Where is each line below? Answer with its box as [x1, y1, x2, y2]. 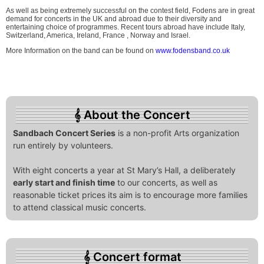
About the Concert [84, 108, 190, 123]
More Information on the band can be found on [6, 47, 156, 55]
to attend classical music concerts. [13, 202, 146, 213]
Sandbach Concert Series [13, 128, 115, 138]
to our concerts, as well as [115, 177, 217, 188]
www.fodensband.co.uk [156, 47, 230, 55]
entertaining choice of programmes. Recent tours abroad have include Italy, [6, 23, 245, 32]
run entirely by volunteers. [13, 140, 113, 151]
